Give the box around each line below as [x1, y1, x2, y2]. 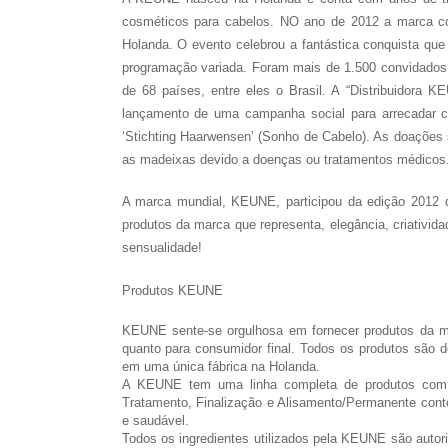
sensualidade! [121, 240, 202, 256]
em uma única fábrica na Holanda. [121, 359, 320, 375]
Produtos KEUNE [121, 283, 223, 299]
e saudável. [121, 413, 189, 429]
